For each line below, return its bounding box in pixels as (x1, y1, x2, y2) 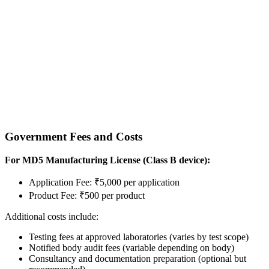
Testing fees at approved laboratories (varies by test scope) (29, 231, 249, 242)
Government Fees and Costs (5, 130, 142, 144)
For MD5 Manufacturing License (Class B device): (5, 154, 210, 165)
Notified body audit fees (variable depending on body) (29, 242, 234, 253)
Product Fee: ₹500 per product (29, 190, 145, 201)
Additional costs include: (5, 211, 98, 222)
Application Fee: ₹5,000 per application (29, 177, 180, 187)
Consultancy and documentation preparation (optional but (29, 253, 246, 264)
